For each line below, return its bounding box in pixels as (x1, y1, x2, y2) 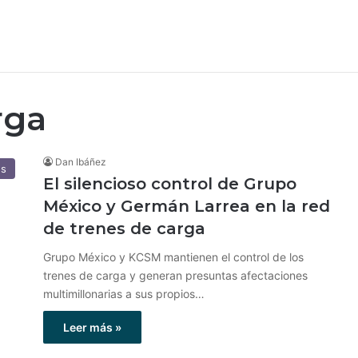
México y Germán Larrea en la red (43, 197, 330, 216)
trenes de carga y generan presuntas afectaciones (43, 268, 308, 282)
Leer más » (63, 320, 121, 334)
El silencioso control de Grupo (43, 174, 296, 193)
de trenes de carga (43, 219, 205, 238)
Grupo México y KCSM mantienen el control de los (43, 250, 304, 264)
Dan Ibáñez (55, 156, 106, 168)
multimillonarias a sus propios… (43, 287, 205, 300)
